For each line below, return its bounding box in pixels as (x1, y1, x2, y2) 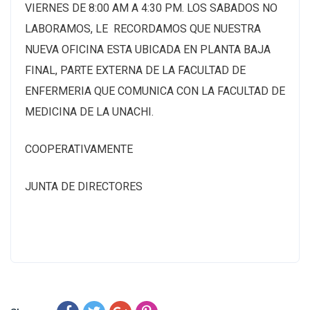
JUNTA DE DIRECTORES (25, 179, 143, 193)
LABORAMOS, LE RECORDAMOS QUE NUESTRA (25, 21, 261, 35)
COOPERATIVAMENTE (25, 142, 133, 156)
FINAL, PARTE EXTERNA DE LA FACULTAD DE (25, 63, 246, 77)
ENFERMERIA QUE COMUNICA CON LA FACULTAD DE (25, 84, 285, 98)
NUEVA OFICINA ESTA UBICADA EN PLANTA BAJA (25, 42, 271, 56)
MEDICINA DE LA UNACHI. (25, 104, 154, 118)
